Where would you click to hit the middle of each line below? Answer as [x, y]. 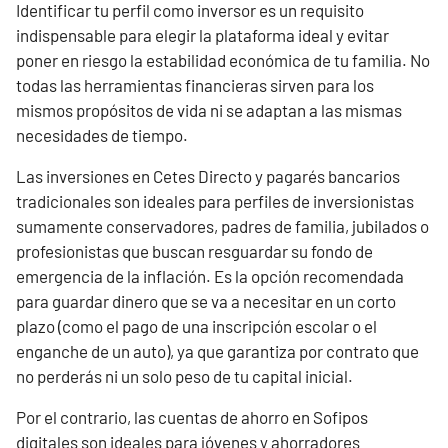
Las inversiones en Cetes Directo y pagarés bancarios [208, 176]
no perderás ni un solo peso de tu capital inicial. [184, 376]
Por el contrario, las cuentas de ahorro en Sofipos [192, 417]
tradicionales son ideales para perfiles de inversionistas [215, 201]
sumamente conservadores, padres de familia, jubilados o [222, 226]
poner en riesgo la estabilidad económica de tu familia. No [223, 60]
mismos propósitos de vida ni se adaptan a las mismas [209, 110]
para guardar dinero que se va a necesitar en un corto [206, 301]
